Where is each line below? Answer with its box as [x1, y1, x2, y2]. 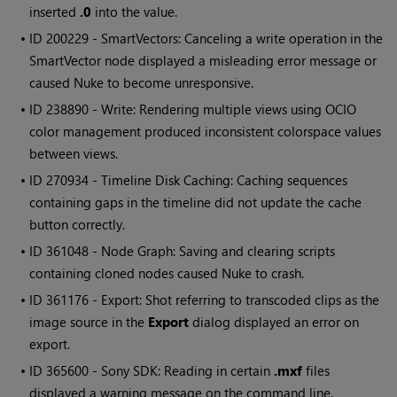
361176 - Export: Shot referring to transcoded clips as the [46, 291, 380, 309]
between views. [29, 144, 119, 163]
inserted [29, 3, 81, 21]
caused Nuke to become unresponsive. [29, 74, 254, 92]
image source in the [29, 313, 149, 331]
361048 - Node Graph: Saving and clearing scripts [46, 242, 336, 261]
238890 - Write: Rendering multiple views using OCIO [46, 100, 357, 119]
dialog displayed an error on [189, 313, 360, 331]
